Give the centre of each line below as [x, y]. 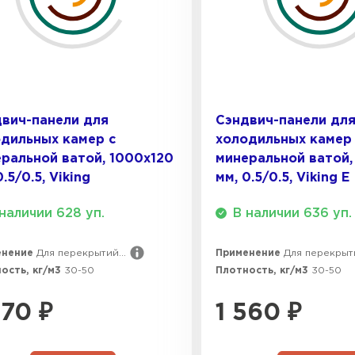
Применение [250, 253]
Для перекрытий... [81, 253]
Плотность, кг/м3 [263, 270]
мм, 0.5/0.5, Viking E [282, 177]
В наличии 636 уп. [292, 213]
